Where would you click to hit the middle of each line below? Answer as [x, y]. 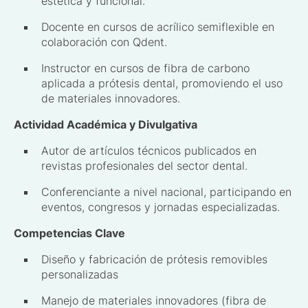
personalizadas [80, 274]
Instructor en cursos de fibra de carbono [145, 68]
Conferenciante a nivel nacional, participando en [166, 191]
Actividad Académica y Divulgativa [106, 124]
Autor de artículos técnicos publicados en [149, 150]
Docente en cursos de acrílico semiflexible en [158, 26]
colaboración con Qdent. [104, 42]
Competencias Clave [69, 233]
